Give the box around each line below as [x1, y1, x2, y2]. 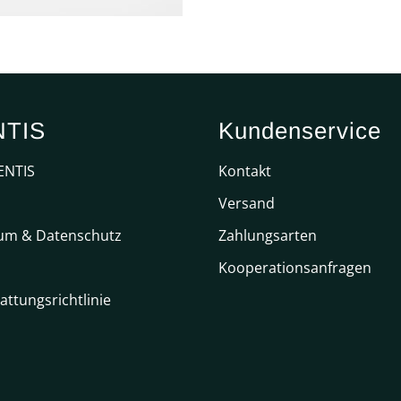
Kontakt [218, 161, 271, 182]
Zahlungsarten [218, 226, 317, 246]
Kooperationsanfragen [218, 258, 371, 278]
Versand [218, 193, 275, 214]
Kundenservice [218, 118, 381, 144]
